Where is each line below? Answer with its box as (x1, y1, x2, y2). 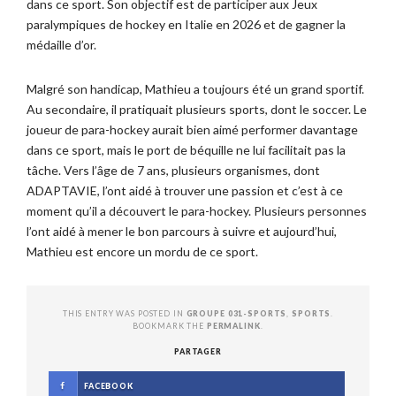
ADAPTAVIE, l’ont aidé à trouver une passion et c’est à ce (27, 183, 343, 198)
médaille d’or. (27, 37, 96, 52)
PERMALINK (206, 321, 261, 331)
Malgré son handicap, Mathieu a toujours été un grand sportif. (27, 81, 364, 96)
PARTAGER (174, 346, 222, 356)
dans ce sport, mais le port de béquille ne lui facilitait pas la (27, 142, 346, 157)
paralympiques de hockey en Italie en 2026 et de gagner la (27, 17, 346, 32)
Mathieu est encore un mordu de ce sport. (27, 244, 258, 259)
